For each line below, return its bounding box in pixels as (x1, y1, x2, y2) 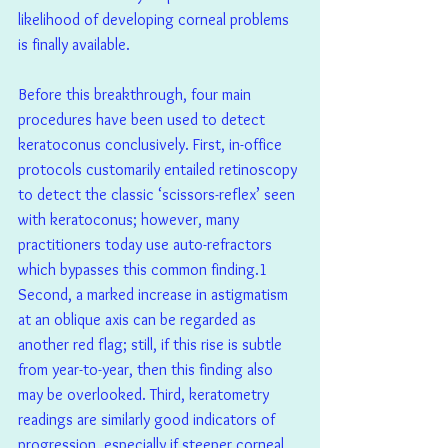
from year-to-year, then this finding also (18, 360, 277, 380)
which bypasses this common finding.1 (18, 260, 276, 280)
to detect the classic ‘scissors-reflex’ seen (18, 185, 299, 205)
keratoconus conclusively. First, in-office (18, 135, 286, 155)
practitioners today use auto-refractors (18, 235, 276, 255)
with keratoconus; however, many (18, 210, 243, 230)
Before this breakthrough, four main (18, 85, 255, 105)
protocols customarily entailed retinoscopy (18, 160, 301, 180)
